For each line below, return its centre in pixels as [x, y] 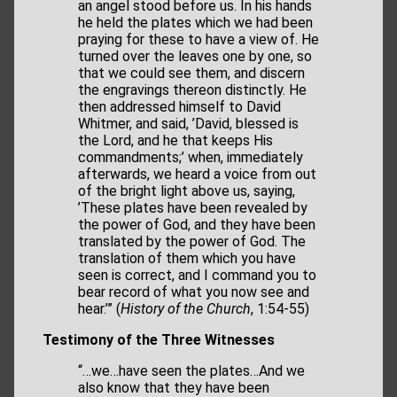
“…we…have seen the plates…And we [191, 371]
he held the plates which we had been [195, 23]
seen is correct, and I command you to [197, 276]
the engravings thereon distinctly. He [192, 90]
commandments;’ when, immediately [191, 158]
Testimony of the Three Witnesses [159, 340]
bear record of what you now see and [194, 292]
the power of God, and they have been [197, 225]
